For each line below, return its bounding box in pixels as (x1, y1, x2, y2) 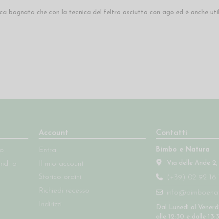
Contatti (155, 129, 187, 137)
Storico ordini (39, 174, 81, 181)
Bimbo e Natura (155, 146, 210, 154)
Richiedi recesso (39, 187, 89, 195)
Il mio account (39, 160, 84, 168)
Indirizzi (39, 200, 62, 208)
